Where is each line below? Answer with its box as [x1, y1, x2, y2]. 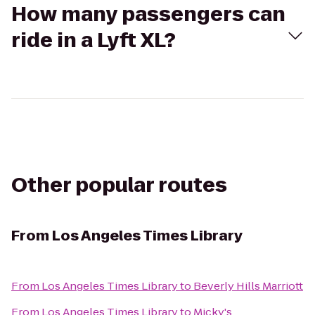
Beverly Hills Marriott [193, 278, 303, 293]
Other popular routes [11, 172, 227, 199]
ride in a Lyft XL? [11, 27, 176, 54]
